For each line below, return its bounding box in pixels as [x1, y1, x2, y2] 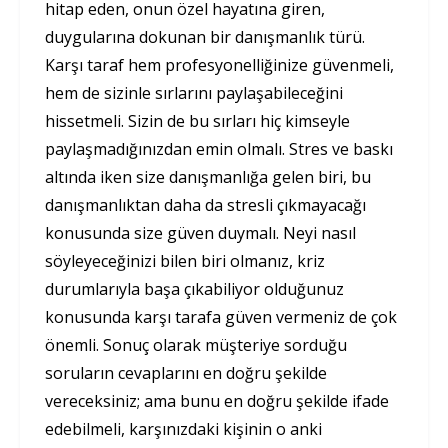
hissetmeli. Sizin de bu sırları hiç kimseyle [45, 109, 350, 132]
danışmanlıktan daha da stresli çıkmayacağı [45, 193, 366, 216]
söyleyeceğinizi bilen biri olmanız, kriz [45, 249, 325, 272]
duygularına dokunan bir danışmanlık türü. [45, 25, 365, 48]
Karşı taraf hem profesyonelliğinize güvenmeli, [45, 53, 394, 76]
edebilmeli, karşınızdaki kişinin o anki [45, 417, 322, 440]
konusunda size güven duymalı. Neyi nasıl [45, 221, 356, 244]
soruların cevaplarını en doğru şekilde [45, 361, 327, 384]
